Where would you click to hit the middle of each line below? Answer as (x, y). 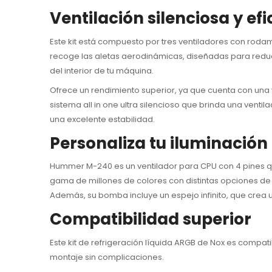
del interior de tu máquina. (102, 70)
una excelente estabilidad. (102, 119)
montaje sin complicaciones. (107, 257)
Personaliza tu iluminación (159, 143)
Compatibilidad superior (151, 219)
